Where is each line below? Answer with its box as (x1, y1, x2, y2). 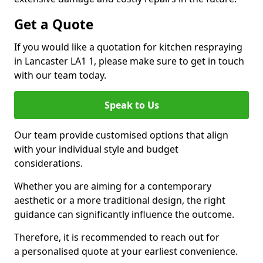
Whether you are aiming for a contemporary (14, 180, 211, 193)
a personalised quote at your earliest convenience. (14, 245, 238, 258)
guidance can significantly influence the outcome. (14, 208, 234, 221)
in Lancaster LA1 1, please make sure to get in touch (14, 55, 244, 68)
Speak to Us (104, 99, 159, 112)
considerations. (14, 157, 83, 170)
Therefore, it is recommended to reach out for (14, 231, 220, 244)
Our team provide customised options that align (14, 129, 228, 141)
